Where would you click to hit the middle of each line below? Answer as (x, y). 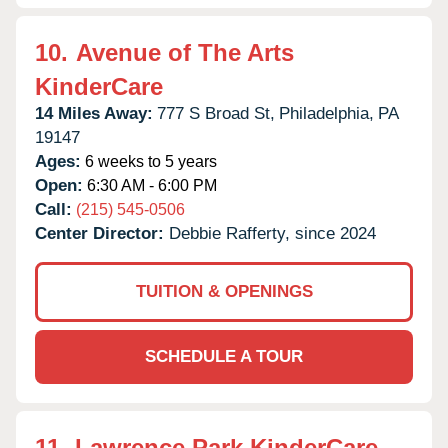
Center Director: (102, 233)
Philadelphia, (326, 113)
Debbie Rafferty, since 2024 (272, 233)
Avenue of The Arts (185, 52)
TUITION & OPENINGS (224, 291)
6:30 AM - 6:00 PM (150, 185)
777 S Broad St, (216, 113)
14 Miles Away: (94, 113)
